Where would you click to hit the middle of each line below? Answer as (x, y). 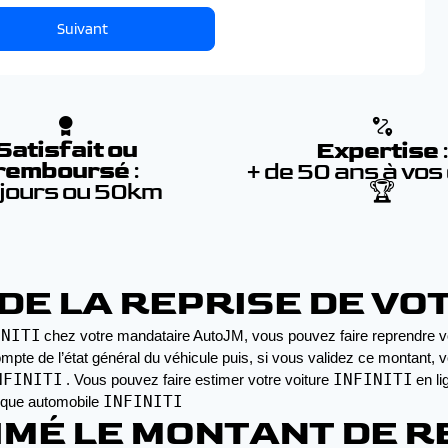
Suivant (82, 28)
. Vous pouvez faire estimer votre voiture (199, 380)
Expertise (379, 150)
